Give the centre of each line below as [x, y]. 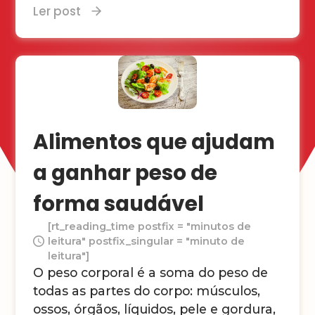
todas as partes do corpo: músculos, [147, 290]
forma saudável [119, 203]
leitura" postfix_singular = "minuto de [147, 241]
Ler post [57, 11]
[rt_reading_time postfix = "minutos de [150, 226]
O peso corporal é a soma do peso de [151, 272]
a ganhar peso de [126, 172]
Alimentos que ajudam [154, 141]
